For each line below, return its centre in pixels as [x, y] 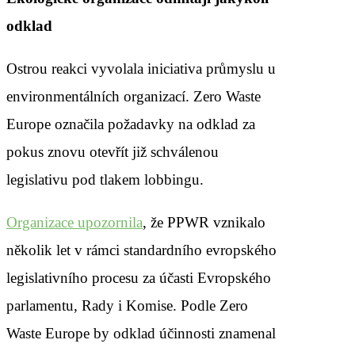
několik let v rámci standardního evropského [141, 250]
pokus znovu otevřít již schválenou [113, 151]
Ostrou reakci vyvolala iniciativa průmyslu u [141, 68]
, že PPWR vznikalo [204, 222]
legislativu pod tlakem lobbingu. [105, 179]
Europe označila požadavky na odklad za [131, 124]
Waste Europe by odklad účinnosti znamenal [141, 333]
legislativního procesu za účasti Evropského [139, 277]
